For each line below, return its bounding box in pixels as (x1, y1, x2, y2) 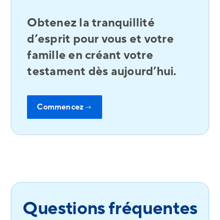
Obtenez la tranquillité (27, 15, 155, 31)
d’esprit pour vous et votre (27, 31, 174, 47)
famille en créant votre (27, 48, 153, 63)
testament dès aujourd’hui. (27, 64, 177, 80)
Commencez (37, 102, 85, 112)
